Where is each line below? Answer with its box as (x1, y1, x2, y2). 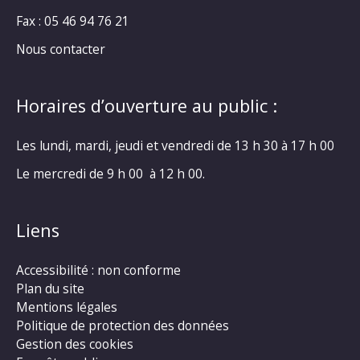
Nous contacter (16, 40, 105, 59)
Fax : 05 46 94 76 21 (16, 12, 129, 31)
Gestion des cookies (16, 335, 133, 354)
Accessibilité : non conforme (16, 261, 181, 280)
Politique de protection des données (16, 317, 229, 335)
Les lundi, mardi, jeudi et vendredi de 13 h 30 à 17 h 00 (16, 137, 334, 155)
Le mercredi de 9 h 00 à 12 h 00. (16, 164, 205, 182)
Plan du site (16, 280, 84, 298)
